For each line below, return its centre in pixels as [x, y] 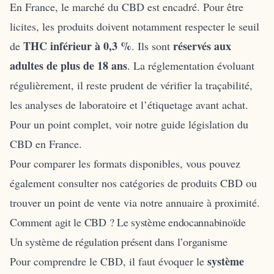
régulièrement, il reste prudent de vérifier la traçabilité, [131, 85]
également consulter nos [65, 183]
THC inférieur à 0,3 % [77, 46]
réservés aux [202, 46]
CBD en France [44, 143]
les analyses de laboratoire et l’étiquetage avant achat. [129, 104]
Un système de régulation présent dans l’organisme [119, 241]
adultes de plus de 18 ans [68, 65]
